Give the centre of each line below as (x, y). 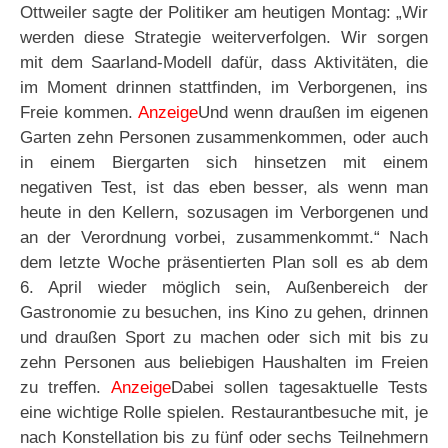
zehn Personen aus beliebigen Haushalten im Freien (224, 363)
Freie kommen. (79, 113)
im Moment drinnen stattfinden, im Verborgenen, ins (224, 88)
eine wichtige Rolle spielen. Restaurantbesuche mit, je (224, 413)
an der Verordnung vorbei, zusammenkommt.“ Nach (224, 238)
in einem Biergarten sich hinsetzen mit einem (224, 163)
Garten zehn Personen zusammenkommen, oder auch (224, 138)
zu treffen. (65, 388)
